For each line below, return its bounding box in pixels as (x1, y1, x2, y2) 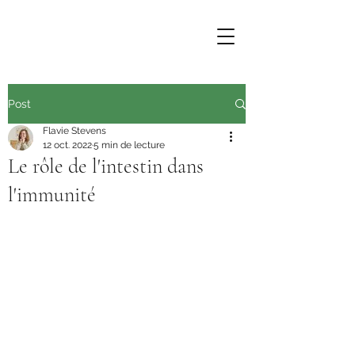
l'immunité (8, 182, 96, 207)
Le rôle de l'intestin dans (8, 154, 204, 178)
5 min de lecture (94, 139, 165, 151)
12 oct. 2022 (43, 139, 92, 151)
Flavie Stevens (43, 125, 106, 136)
